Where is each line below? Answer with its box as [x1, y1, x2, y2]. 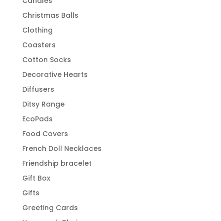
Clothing [22, 25, 53, 35]
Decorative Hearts [22, 69, 88, 79]
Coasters [22, 39, 56, 50]
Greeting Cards [22, 202, 78, 213]
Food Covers [22, 128, 68, 139]
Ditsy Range [22, 99, 65, 109]
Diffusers [22, 84, 54, 94]
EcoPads [22, 113, 53, 124]
